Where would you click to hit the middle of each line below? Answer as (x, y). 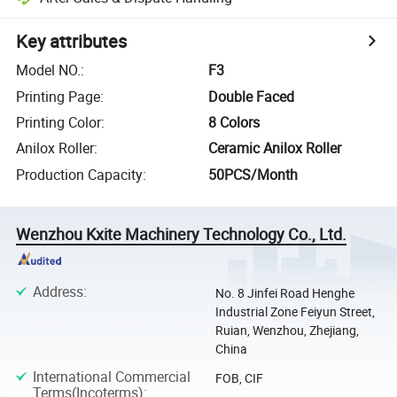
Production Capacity (80, 174)
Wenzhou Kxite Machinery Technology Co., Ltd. (182, 234)
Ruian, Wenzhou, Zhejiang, (287, 331)
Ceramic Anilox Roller (275, 148)
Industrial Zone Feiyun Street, (295, 312)
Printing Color (59, 122)
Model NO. (49, 70)
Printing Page (58, 96)
